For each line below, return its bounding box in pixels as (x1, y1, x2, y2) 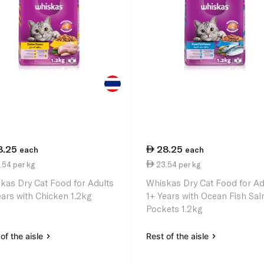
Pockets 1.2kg (146, 203, 203, 214)
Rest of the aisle (146, 231, 212, 242)
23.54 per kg (154, 159, 201, 169)
